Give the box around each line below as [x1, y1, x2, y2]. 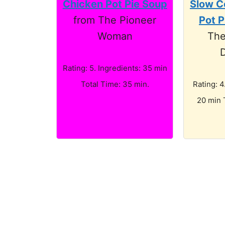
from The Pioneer [73, 14, 157, 26]
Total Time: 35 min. [80, 79, 149, 89]
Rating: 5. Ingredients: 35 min [62, 63, 167, 73]
